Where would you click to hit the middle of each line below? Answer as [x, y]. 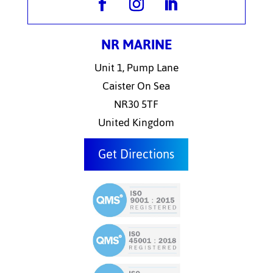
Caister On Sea [136, 86]
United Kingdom [136, 122]
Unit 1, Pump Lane [136, 68]
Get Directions [136, 154]
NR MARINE [136, 44]
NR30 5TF [136, 104]
